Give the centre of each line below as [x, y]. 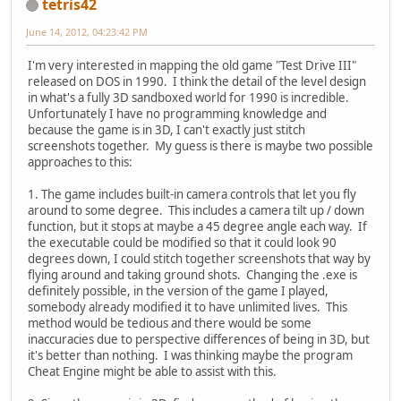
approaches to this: [80, 162]
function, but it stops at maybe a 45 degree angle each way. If [197, 226]
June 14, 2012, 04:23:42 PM [87, 31]
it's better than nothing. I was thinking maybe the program [190, 355]
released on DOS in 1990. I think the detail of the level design [197, 81]
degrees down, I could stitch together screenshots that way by [199, 258]
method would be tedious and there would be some [170, 323]
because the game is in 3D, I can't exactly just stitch [166, 129]
